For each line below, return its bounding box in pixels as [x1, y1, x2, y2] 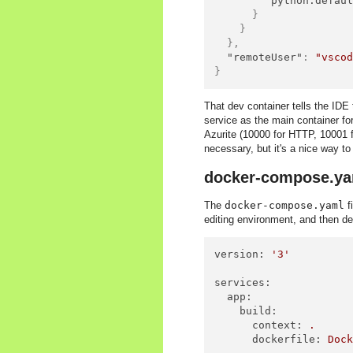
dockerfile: [252, 333, 322, 346]
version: [214, 248, 266, 261]
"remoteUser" [227, 51, 303, 63]
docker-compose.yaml [225, 199, 344, 211]
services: [214, 277, 272, 289]
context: [252, 319, 303, 332]
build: [240, 305, 278, 318]
